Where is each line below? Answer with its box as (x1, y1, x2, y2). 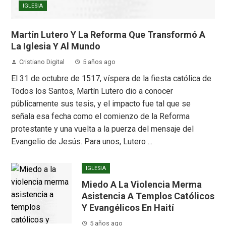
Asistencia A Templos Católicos (82, 190, 215, 201)
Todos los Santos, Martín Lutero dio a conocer (11, 86, 174, 96)
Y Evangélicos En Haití (82, 202, 175, 213)
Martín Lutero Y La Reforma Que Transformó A (11, 29, 206, 40)
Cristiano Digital (19, 58, 65, 66)
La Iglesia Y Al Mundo (11, 40, 101, 51)
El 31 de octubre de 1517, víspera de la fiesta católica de (11, 73, 212, 83)
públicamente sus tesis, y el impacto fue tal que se (11, 98, 191, 108)
